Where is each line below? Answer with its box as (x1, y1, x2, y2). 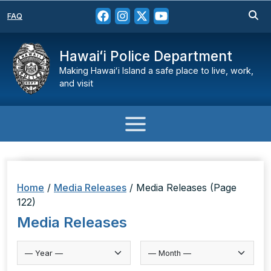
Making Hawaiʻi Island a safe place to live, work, (59, 65, 253, 76)
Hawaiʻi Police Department (59, 48, 232, 64)
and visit (59, 78, 93, 88)
